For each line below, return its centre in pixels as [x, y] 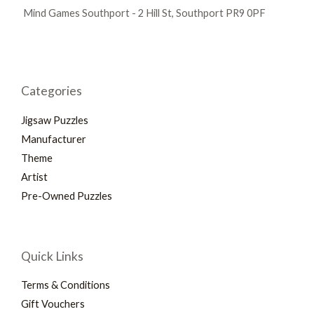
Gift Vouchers [53, 304]
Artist [34, 177]
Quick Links [52, 256]
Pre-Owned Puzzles [67, 196]
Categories [52, 91]
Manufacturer [54, 139]
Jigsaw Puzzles [55, 120]
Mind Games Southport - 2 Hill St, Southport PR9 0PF [143, 13]
